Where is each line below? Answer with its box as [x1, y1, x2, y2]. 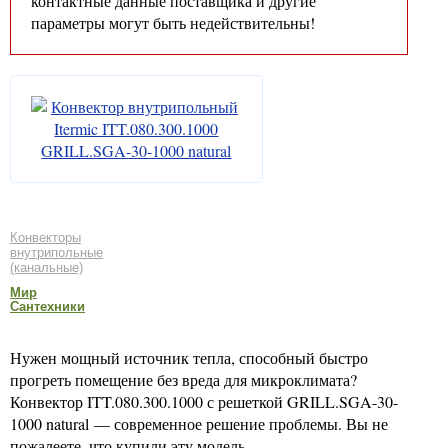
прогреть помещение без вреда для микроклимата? [10, 369, 357, 390]
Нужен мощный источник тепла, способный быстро [10, 347, 368, 368]
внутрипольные [10, 244, 103, 260]
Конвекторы [10, 229, 81, 245]
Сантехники [10, 299, 85, 314]
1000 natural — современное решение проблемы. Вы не [10, 413, 388, 434]
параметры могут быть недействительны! [31, 12, 315, 33]
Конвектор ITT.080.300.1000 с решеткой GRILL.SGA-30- [10, 391, 398, 412]
